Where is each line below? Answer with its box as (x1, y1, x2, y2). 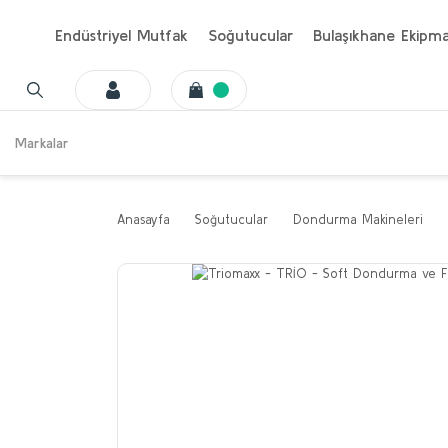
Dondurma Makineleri (293, 212, 423, 227)
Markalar (15, 134, 69, 151)
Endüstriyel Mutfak (55, 26, 188, 44)
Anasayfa (117, 212, 170, 227)
